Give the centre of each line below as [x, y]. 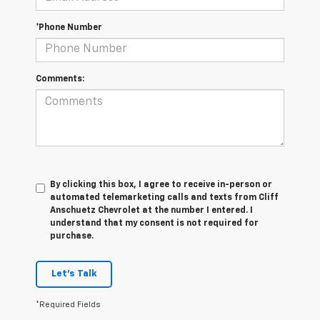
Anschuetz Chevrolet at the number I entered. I [151, 210]
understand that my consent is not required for [154, 223]
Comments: [60, 79]
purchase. [72, 236]
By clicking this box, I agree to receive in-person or [161, 185]
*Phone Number [69, 27]
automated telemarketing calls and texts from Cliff [164, 197]
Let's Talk [74, 274]
